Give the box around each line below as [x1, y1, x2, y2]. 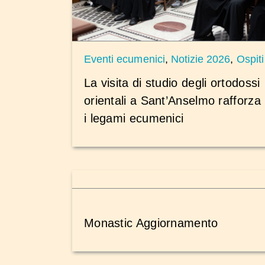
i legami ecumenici [83, 111, 184, 125]
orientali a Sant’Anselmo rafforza [83, 93, 261, 107]
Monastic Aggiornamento [83, 216, 218, 230]
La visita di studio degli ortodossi [83, 76, 260, 89]
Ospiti [236, 53, 264, 66]
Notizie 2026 [170, 53, 231, 66]
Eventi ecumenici [83, 53, 165, 66]
